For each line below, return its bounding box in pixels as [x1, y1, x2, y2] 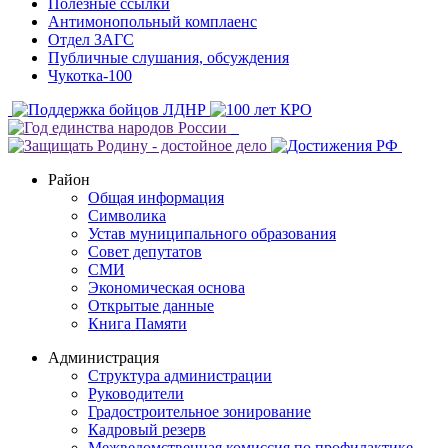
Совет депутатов [88, 242, 202, 260]
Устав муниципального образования [88, 224, 336, 242]
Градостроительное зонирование [88, 402, 311, 420]
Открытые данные [88, 296, 214, 314]
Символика [88, 206, 166, 224]
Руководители [88, 384, 184, 402]
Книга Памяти [88, 314, 187, 332]
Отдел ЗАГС [48, 30, 134, 48]
